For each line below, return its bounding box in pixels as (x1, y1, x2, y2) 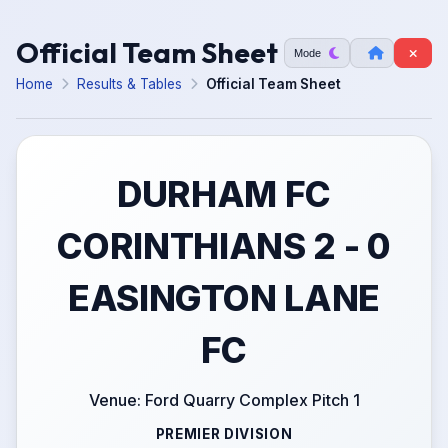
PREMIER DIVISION (155, 426, 293, 442)
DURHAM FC (117, 173, 331, 215)
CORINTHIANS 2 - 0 (57, 225, 391, 267)
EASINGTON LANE (67, 277, 381, 319)
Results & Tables (77, 76, 182, 92)
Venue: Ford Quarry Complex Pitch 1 (88, 390, 360, 410)
